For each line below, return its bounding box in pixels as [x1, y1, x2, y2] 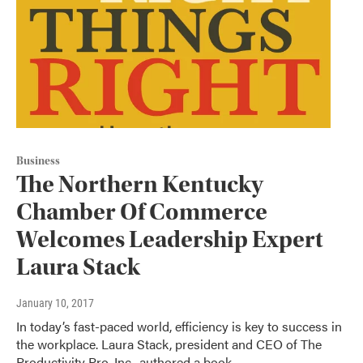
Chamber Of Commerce [16, 197, 267, 226]
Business [16, 154, 60, 168]
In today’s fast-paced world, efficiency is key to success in [16, 316, 342, 335]
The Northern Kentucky [16, 169, 263, 199]
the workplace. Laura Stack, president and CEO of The [16, 334, 322, 353]
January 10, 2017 [16, 296, 94, 310]
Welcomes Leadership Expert [16, 224, 323, 254]
